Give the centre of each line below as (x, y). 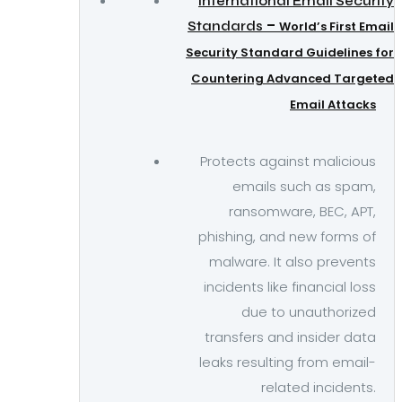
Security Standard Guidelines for (290, 52)
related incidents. (319, 387)
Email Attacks (333, 105)
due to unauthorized (309, 312)
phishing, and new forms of (287, 236)
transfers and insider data (290, 337)
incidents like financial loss (290, 287)
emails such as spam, (304, 186)
